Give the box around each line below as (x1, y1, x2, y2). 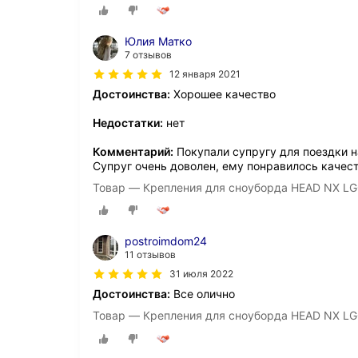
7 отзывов (125, 49, 172, 62)
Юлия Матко (125, 34, 192, 49)
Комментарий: (93, 145, 173, 159)
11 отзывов (125, 249, 176, 261)
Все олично (170, 287, 235, 301)
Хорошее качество (170, 87, 276, 101)
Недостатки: (93, 116, 163, 130)
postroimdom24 (125, 234, 207, 249)
